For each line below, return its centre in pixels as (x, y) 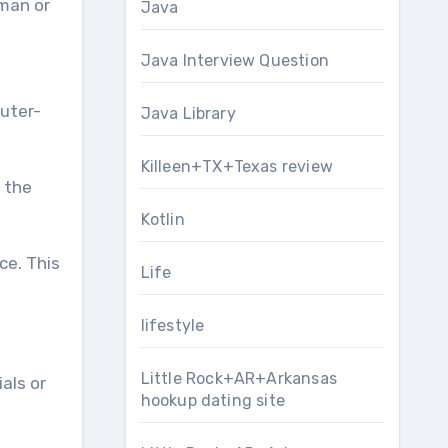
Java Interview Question (235, 60)
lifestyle (172, 325)
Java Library (188, 113)
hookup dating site (213, 400)
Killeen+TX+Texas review (237, 166)
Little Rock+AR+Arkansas (239, 378)
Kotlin (162, 219)
